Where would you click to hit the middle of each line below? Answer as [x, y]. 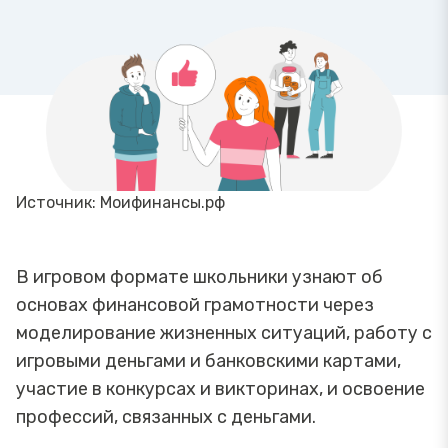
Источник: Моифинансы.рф [120, 202]
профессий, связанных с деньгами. [166, 416]
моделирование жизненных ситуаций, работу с [224, 332]
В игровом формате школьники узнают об [199, 276]
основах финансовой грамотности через [195, 304]
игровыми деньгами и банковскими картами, [208, 360]
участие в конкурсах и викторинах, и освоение [220, 388]
